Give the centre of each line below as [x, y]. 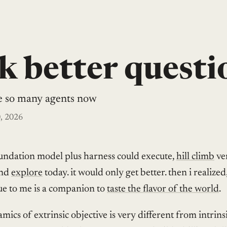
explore [27, 173]
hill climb [195, 156]
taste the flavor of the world [163, 189]
